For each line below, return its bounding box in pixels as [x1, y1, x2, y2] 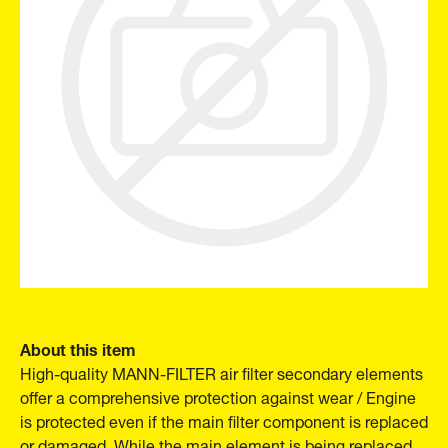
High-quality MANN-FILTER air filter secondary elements [20, 356, 423, 387]
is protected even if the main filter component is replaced [20, 404, 428, 435]
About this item [20, 331, 136, 363]
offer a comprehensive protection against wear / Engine [20, 380, 416, 411]
